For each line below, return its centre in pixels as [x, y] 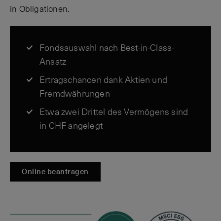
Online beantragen [55, 171]
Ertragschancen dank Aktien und [103, 80]
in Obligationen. [40, 9]
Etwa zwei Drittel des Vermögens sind [114, 112]
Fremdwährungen [75, 94]
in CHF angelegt [71, 126]
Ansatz [53, 62]
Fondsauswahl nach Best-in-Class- [107, 48]
